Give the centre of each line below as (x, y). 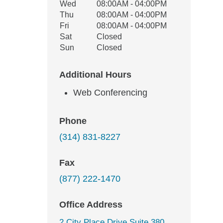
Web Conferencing (110, 93)
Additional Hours (95, 75)
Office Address (91, 205)
